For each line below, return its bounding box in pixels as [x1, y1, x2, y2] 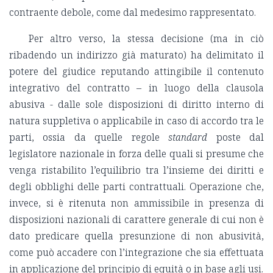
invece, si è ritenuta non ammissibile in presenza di [9, 196, 264, 210]
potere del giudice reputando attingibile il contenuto [9, 65, 264, 79]
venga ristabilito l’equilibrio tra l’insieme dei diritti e [9, 163, 264, 177]
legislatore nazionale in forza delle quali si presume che [9, 147, 264, 161]
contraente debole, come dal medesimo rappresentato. [9, 5, 256, 19]
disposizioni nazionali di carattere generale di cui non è [9, 213, 264, 227]
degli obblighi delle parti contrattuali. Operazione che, [9, 180, 264, 194]
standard [168, 130, 208, 144]
